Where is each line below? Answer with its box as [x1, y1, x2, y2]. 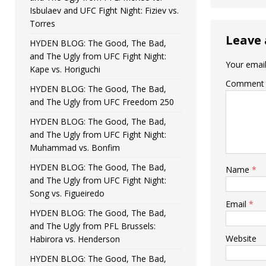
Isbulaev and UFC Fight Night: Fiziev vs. [30, 4, 179, 16]
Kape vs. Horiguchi [30, 63, 100, 75]
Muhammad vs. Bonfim [30, 141, 120, 153]
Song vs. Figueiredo [30, 187, 104, 199]
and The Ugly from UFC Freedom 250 [30, 96, 174, 107]
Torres [30, 17, 55, 29]
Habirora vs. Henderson [30, 233, 120, 245]
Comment [225, 78, 264, 90]
